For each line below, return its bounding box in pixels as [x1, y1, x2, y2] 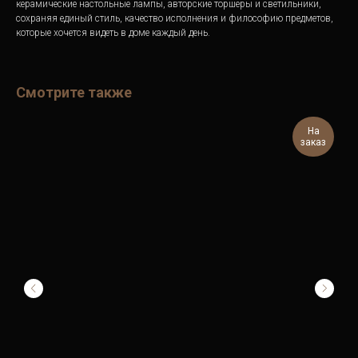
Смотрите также [16, 84, 132, 101]
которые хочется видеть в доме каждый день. [16, 27, 210, 38]
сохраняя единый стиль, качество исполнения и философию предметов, [16, 13, 333, 24]
